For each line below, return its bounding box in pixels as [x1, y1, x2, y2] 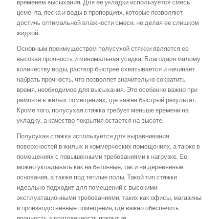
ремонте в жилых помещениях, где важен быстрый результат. [16, 95, 197, 104]
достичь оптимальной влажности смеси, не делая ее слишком [16, 18, 199, 26]
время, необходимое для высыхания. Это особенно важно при [16, 85, 197, 93]
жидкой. [16, 28, 40, 37]
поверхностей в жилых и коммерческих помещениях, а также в [16, 142, 200, 150]
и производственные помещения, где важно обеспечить [16, 203, 179, 212]
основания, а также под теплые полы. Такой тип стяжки [16, 173, 177, 181]
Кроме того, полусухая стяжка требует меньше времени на [16, 106, 189, 114]
